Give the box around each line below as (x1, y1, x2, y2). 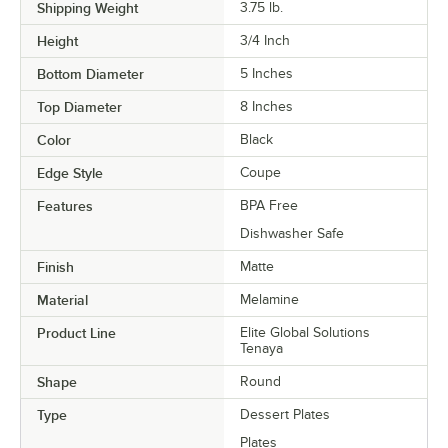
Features (37, 197, 93, 214)
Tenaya (240, 340, 283, 356)
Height (37, 32, 78, 49)
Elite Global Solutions (240, 324, 370, 340)
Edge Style (37, 164, 103, 181)
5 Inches (240, 65, 293, 81)
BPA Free (240, 197, 298, 213)
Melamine (240, 291, 299, 307)
